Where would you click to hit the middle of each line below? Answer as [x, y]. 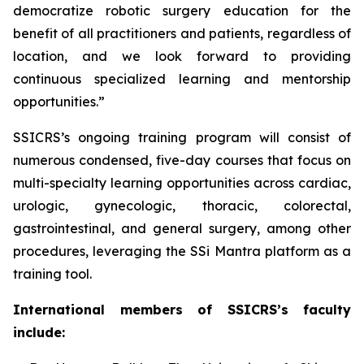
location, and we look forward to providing [182, 56]
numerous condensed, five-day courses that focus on [182, 160]
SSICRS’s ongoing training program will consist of [182, 137]
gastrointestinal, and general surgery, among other [182, 228]
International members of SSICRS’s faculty [182, 310]
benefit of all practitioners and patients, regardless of [182, 33]
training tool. [52, 274]
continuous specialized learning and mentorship [182, 79]
